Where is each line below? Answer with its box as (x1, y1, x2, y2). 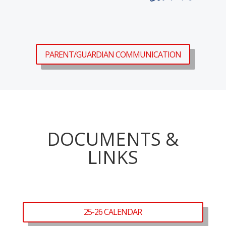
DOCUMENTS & (47, 127, 179, 152)
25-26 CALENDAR (84, 206, 142, 218)
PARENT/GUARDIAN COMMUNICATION (44, 48, 181, 60)
